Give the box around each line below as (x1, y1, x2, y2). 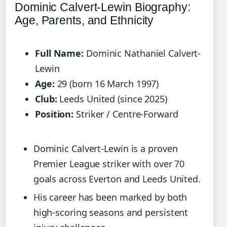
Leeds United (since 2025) (57, 93, 167, 105)
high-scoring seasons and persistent (33, 206, 188, 218)
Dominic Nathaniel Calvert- (84, 47, 201, 60)
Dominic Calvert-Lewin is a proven (33, 142, 178, 155)
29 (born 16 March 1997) (54, 78, 159, 90)
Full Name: (35, 47, 84, 60)
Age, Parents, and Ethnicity (15, 14, 154, 27)
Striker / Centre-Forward (73, 108, 178, 121)
